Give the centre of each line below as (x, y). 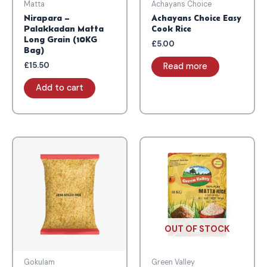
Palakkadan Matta (63, 29)
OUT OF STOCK (197, 229)
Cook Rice (171, 29)
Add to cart (59, 88)
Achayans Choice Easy (196, 18)
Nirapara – (46, 18)
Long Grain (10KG (60, 40)
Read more (185, 67)
